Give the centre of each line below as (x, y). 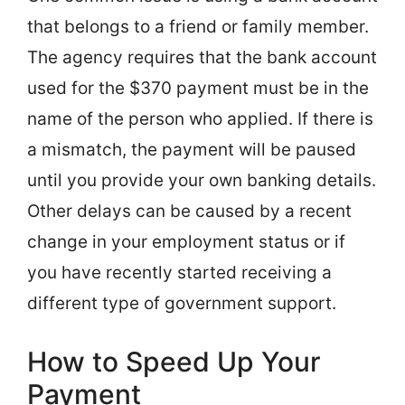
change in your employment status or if (186, 242)
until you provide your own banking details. (202, 180)
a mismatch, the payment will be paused (192, 150)
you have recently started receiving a (179, 273)
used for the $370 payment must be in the (198, 88)
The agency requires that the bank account (202, 57)
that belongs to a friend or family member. (198, 27)
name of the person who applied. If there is (200, 119)
